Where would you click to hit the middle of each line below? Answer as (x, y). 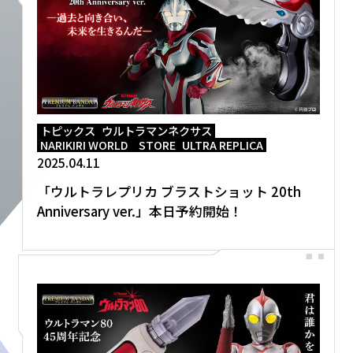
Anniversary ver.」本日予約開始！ (139, 211)
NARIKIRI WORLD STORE (108, 145)
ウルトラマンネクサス (156, 130)
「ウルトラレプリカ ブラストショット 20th (169, 191)
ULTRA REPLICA (222, 145)
